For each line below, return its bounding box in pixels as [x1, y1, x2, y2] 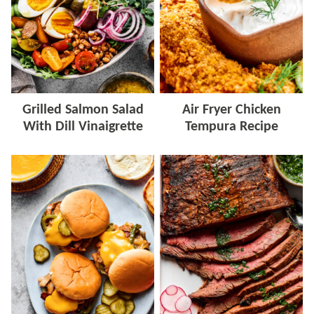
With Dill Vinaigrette [22, 119, 143, 134]
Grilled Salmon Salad [22, 102, 144, 117]
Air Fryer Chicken [182, 102, 281, 117]
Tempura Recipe [184, 119, 278, 134]
